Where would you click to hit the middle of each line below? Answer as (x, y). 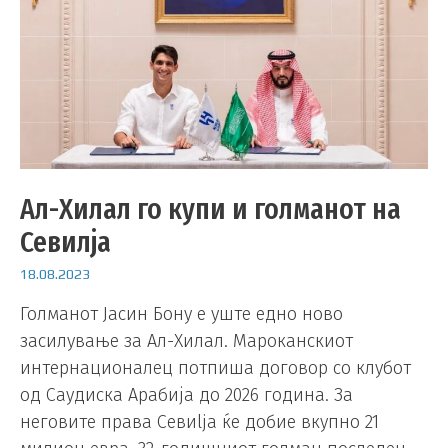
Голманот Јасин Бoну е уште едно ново (181, 313)
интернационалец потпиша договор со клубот (215, 367)
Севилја (65, 242)
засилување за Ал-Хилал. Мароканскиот (186, 340)
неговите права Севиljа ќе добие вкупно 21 (199, 421)
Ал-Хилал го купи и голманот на (210, 209)
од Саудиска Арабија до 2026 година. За (186, 394)
